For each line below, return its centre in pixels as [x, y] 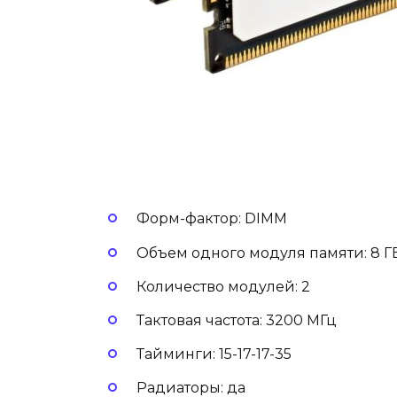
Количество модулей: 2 [223, 286]
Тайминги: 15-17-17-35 [214, 354]
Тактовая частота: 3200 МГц [237, 321]
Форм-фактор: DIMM [212, 219]
